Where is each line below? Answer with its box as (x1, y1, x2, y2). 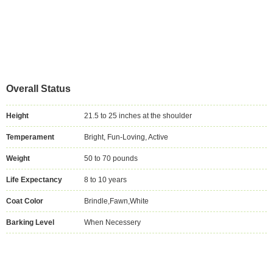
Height (6, 112, 29, 120)
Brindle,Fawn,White (84, 197, 149, 205)
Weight (6, 154, 30, 163)
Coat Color (6, 197, 43, 205)
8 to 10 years (84, 175, 127, 184)
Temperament (6, 133, 54, 141)
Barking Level (6, 218, 54, 227)
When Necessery (84, 218, 141, 227)
